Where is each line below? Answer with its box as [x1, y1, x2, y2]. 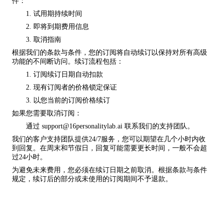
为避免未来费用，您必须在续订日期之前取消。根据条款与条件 [12, 166, 207, 174]
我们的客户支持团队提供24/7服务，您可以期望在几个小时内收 [12, 135, 206, 143]
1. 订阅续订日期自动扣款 [26, 71, 103, 78]
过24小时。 [12, 153, 47, 161]
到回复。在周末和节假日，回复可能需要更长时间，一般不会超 [12, 144, 207, 152]
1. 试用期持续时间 [26, 10, 82, 17]
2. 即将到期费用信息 [26, 23, 89, 30]
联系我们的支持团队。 [122, 122, 194, 130]
